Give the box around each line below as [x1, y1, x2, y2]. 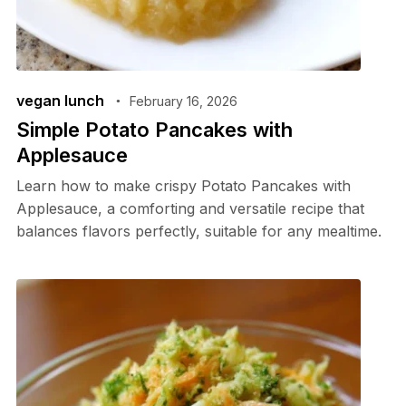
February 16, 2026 [129, 92, 237, 109]
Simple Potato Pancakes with [15, 117, 293, 141]
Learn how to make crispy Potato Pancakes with [15, 176, 351, 195]
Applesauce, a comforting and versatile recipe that [15, 198, 364, 217]
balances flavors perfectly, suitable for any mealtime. [15, 221, 382, 240]
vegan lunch [15, 91, 104, 110]
